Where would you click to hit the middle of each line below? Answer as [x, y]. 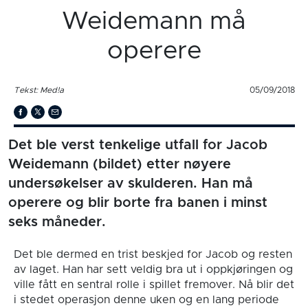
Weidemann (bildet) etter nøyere [120, 164]
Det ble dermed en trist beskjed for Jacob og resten [153, 254]
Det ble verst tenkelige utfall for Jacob [138, 145]
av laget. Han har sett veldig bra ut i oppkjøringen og [153, 269]
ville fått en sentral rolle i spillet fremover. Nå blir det [154, 285]
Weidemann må [154, 21]
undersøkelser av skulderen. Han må [131, 184]
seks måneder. [57, 222]
